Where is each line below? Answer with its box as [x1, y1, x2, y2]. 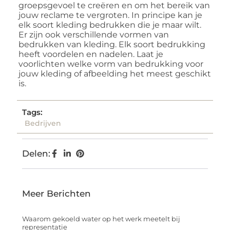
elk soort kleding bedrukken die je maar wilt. [18, 20, 201, 30]
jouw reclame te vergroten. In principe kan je [18, 10, 202, 20]
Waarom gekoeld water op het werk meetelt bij [22, 215, 180, 223]
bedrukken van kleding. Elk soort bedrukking [18, 39, 205, 49]
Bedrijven [25, 119, 61, 128]
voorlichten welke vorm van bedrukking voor [18, 59, 203, 69]
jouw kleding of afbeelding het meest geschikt [18, 68, 211, 79]
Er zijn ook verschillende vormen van [18, 29, 169, 40]
